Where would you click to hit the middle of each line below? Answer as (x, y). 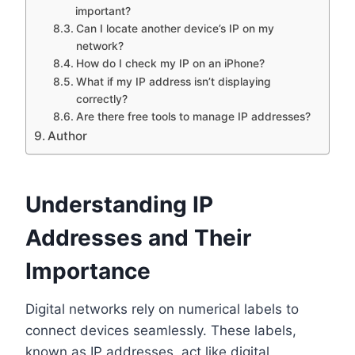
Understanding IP (119, 204)
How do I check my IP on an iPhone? (170, 63)
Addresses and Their (138, 237)
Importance (88, 271)
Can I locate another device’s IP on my (175, 28)
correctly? (101, 99)
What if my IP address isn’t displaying (173, 81)
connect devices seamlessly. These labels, (161, 330)
